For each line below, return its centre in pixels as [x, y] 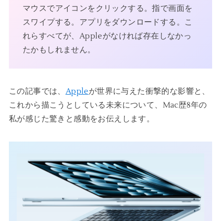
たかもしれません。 [59, 50]
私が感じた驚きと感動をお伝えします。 [82, 119]
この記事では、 [37, 91]
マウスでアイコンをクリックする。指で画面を [108, 8]
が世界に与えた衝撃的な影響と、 [149, 91]
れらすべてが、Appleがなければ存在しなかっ [107, 36]
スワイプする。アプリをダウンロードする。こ [108, 22]
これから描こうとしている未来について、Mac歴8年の [108, 105]
